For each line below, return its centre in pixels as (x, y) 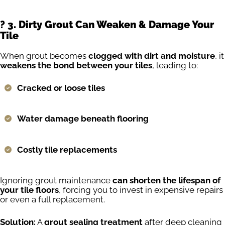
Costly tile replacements (67, 149)
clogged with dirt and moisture (152, 56)
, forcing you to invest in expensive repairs (141, 190)
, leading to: (175, 66)
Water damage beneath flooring (83, 119)
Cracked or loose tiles (61, 88)
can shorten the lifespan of (166, 181)
